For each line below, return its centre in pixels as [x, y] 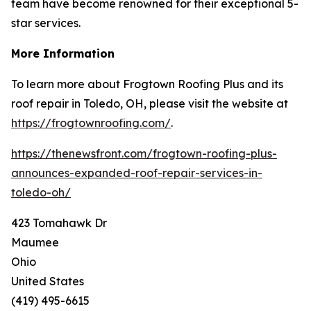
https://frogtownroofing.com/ [91, 123]
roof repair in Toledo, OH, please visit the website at [150, 103]
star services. [46, 23]
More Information [63, 53]
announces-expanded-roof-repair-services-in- [137, 173]
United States [48, 281]
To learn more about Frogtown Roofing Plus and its [147, 84]
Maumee [35, 242]
